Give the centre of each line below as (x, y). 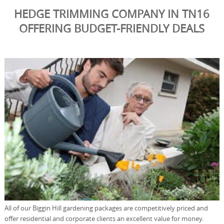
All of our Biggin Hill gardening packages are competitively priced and (106, 208)
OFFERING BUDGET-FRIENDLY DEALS (112, 28)
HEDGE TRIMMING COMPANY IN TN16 (112, 13)
